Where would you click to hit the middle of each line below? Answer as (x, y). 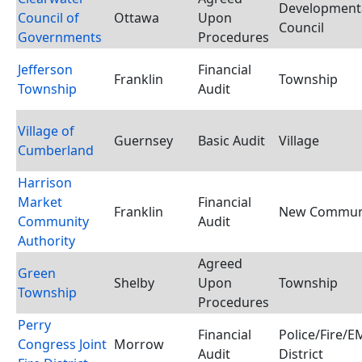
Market (40, 202)
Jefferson (45, 69)
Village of (46, 131)
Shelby (134, 283)
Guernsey (143, 141)
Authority (46, 241)
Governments (60, 37)
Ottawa (137, 18)
